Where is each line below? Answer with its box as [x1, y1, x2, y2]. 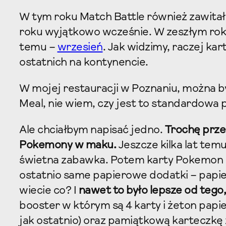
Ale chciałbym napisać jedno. [19, 125, 165, 136]
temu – [19, 42, 58, 53]
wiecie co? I [19, 185, 79, 197]
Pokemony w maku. [19, 140, 119, 151]
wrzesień [57, 42, 103, 53]
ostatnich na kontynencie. [19, 57, 148, 69]
